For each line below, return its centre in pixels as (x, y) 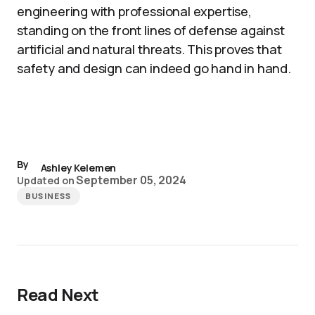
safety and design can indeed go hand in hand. (154, 68)
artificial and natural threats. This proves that (149, 49)
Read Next (58, 294)
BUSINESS (49, 196)
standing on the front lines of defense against (151, 30)
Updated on (46, 180)
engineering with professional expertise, (134, 11)
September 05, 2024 (131, 180)
